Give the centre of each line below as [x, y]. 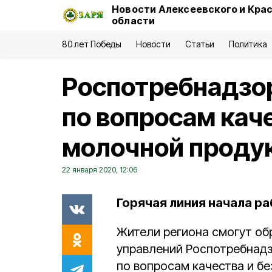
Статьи [199, 44]
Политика [248, 44]
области [133, 21]
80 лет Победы [92, 44]
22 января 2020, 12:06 [100, 170]
